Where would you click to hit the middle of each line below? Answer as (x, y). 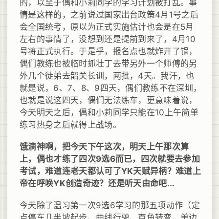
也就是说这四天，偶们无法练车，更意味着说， (109, 100)
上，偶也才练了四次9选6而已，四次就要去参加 (110, 159)
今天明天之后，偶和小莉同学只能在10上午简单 (109, 112)
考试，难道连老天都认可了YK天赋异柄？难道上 (110, 171)
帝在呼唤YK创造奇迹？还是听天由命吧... (97, 183)
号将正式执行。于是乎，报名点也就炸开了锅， (109, 51)
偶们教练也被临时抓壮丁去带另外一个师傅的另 (109, 63)
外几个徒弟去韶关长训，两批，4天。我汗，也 (107, 76)
